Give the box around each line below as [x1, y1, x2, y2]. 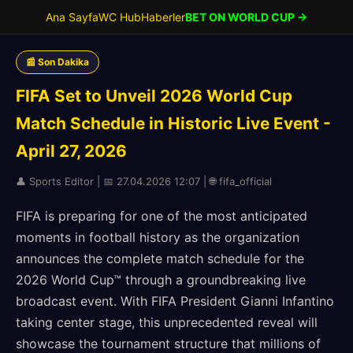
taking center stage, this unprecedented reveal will [16, 314, 318, 330]
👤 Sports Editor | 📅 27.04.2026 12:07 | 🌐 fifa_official [16, 175, 272, 188]
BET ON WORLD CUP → [185, 10, 307, 24]
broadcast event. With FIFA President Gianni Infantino [16, 293, 334, 309]
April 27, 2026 [16, 141, 127, 161]
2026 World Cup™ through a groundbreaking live [16, 272, 306, 288]
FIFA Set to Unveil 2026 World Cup [16, 86, 292, 106]
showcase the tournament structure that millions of [16, 336, 321, 351]
